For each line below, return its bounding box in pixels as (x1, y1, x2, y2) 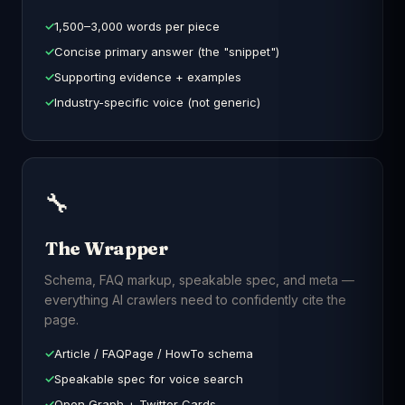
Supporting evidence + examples (54, 70, 241, 84)
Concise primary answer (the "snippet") (54, 44, 279, 59)
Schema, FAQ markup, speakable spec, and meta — (44, 272, 354, 287)
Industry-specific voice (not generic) (54, 95, 260, 109)
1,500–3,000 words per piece (54, 19, 220, 33)
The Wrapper (44, 237, 168, 259)
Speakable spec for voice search (54, 372, 243, 386)
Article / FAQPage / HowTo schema (54, 346, 253, 361)
